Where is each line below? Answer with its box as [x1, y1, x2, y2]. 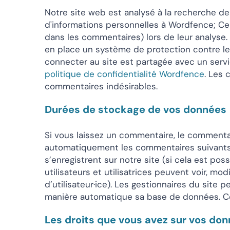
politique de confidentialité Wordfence [45, 68, 204, 80]
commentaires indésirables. [45, 81, 158, 92]
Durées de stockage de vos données [45, 103, 226, 116]
